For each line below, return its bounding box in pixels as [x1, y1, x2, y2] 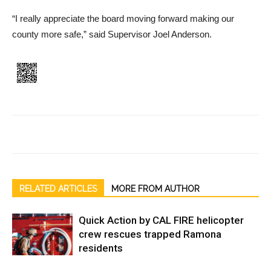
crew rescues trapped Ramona [79, 228, 221, 241]
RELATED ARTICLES [19, 184, 97, 194]
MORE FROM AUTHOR [111, 184, 200, 194]
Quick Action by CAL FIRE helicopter [79, 214, 244, 227]
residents [79, 242, 123, 255]
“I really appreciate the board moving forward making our [12, 13, 234, 24]
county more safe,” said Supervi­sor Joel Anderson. [12, 29, 212, 40]
